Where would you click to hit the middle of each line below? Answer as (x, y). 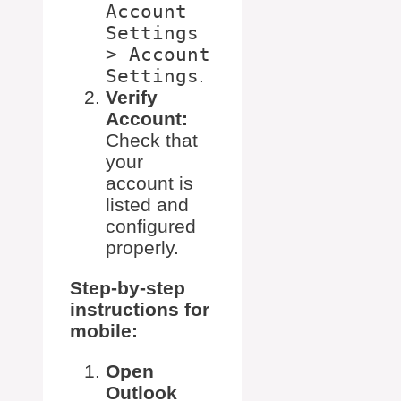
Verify (132, 98)
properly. (142, 248)
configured (151, 226)
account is (149, 183)
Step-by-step (128, 288)
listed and (147, 205)
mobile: (104, 331)
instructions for (140, 310)
